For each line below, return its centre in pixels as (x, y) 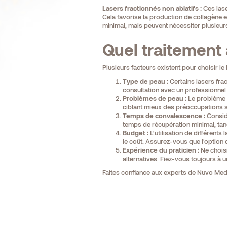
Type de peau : (145, 81)
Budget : (135, 133)
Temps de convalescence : (164, 116)
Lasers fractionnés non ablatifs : (152, 8)
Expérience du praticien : (161, 150)
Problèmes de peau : (154, 99)
